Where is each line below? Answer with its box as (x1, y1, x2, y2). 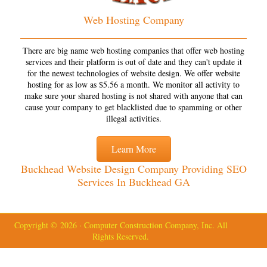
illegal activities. (105, 112, 162, 124)
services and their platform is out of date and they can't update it (25, 55, 242, 67)
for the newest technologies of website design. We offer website (27, 67, 240, 79)
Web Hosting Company (83, 12, 184, 27)
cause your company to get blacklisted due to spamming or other (25, 101, 242, 113)
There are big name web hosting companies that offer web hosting (23, 44, 244, 56)
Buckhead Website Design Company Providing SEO (20, 161, 247, 176)
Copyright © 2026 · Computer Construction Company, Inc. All (14, 219, 228, 231)
